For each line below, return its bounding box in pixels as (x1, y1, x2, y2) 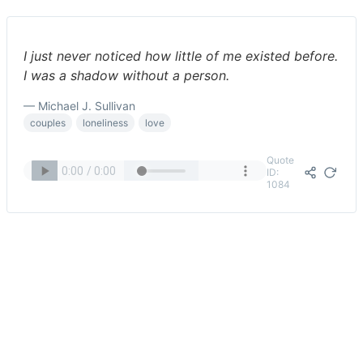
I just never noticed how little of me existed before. (23, 48, 338, 64)
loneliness (83, 117, 128, 129)
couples (30, 117, 66, 129)
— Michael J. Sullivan (23, 99, 135, 113)
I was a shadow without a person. (23, 67, 229, 83)
